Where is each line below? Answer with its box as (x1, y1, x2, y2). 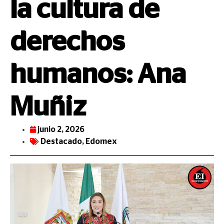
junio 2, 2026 (37, 125, 84, 133)
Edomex (85, 137, 117, 145)
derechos (10, 28, 124, 56)
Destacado (40, 137, 82, 145)
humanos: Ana (10, 61, 186, 88)
